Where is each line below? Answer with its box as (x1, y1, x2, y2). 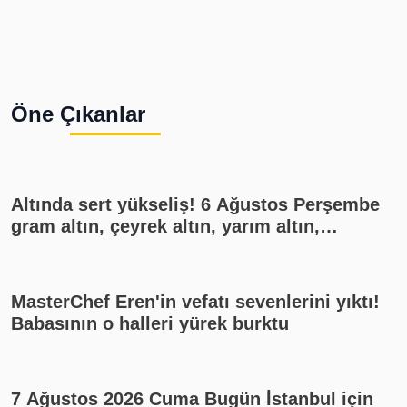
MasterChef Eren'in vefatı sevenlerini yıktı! (11, 292, 380, 312)
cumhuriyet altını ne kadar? (11, 238, 249, 258)
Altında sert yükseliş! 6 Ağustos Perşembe (11, 194, 201, 214)
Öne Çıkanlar (11, 102, 145, 126)
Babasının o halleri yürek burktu (11, 313, 289, 333)
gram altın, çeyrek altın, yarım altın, (11, 216, 320, 236)
